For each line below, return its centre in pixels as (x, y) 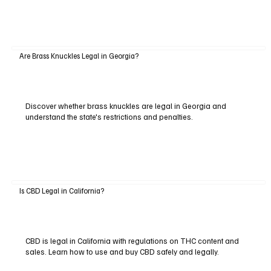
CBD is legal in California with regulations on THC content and (132, 240)
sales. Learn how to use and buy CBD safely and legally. (122, 251)
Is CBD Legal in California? (61, 190)
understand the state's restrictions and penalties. (109, 117)
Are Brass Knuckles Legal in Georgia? (79, 56)
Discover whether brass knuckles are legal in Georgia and (126, 106)
